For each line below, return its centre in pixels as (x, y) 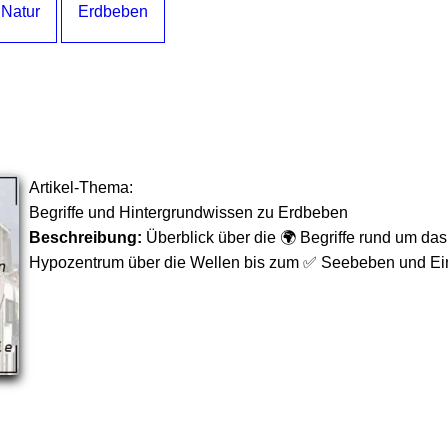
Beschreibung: (85, 237)
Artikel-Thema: (81, 187)
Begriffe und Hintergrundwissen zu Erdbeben (188, 212)
